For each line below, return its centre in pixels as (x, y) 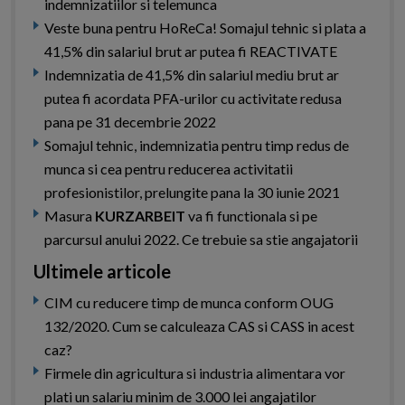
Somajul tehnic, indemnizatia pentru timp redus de (197, 146)
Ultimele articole (102, 272)
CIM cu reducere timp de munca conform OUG (189, 303)
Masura (70, 216)
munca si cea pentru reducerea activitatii (169, 169)
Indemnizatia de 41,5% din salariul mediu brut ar (192, 75)
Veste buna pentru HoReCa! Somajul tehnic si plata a (205, 28)
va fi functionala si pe (251, 216)
